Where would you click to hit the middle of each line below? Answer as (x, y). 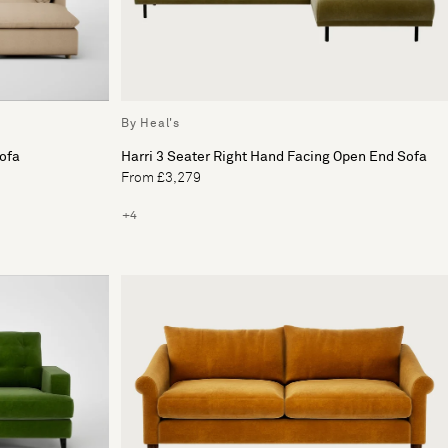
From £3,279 (161, 178)
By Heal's (150, 124)
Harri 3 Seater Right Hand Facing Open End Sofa (274, 157)
